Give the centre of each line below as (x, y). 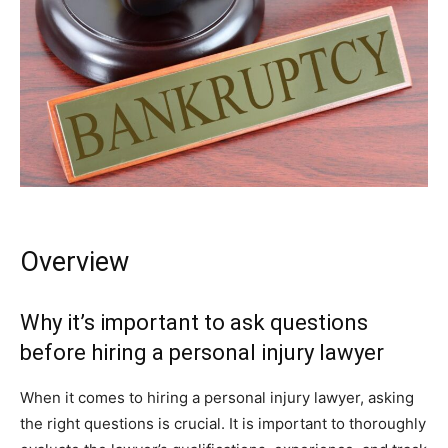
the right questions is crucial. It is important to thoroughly (223, 423)
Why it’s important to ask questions (194, 322)
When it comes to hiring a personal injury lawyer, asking (217, 397)
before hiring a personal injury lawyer (202, 352)
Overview (74, 262)
